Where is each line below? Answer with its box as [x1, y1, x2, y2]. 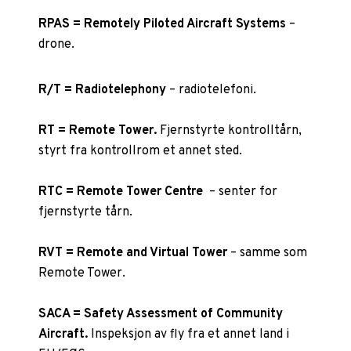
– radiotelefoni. [166, 81, 257, 98]
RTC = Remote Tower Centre [38, 183, 204, 200]
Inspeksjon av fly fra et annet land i [88, 326, 290, 342]
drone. [38, 36, 75, 52]
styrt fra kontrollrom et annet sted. [38, 143, 243, 159]
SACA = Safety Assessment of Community [38, 306, 284, 322]
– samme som [227, 244, 308, 261]
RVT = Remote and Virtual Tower [38, 244, 228, 261]
